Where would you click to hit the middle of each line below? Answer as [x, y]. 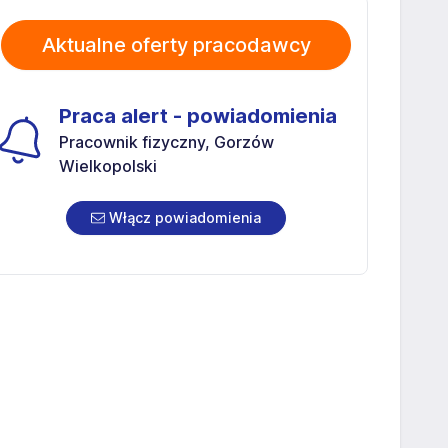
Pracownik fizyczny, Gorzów [166, 141]
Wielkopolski [108, 165]
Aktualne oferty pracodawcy [176, 44]
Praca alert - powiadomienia [198, 115]
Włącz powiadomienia [183, 217]
